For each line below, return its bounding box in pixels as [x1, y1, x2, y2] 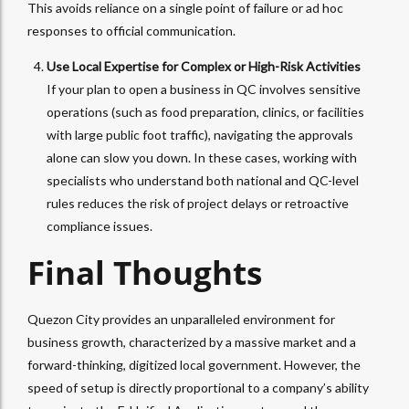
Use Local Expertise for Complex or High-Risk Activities [47, 58, 361, 75]
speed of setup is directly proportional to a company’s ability [27, 380, 369, 396]
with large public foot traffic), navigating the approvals [47, 127, 353, 143]
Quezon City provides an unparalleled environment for [27, 311, 335, 328]
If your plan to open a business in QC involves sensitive [47, 81, 361, 98]
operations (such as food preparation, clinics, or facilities [47, 104, 364, 121]
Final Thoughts [27, 251, 262, 295]
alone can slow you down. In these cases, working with [47, 150, 357, 166]
